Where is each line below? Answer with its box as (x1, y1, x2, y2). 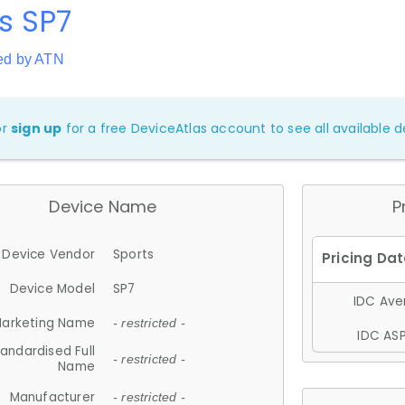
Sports (113, 245, 155, 263)
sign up (11, 119, 62, 137)
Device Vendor (2, 245, 95, 263)
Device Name (49, 195, 157, 218)
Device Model (9, 279, 95, 297)
